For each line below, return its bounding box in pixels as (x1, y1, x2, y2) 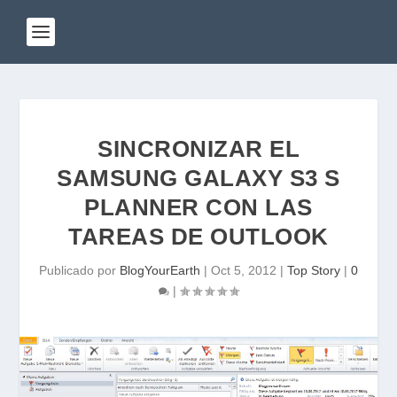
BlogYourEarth (120, 263, 200, 277)
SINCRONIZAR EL (97, 136, 300, 162)
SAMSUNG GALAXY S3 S (57, 165, 340, 191)
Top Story (287, 263, 340, 277)
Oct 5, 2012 (211, 263, 276, 277)
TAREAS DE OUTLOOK (68, 223, 329, 250)
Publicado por (39, 263, 120, 277)
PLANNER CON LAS (84, 194, 313, 221)
